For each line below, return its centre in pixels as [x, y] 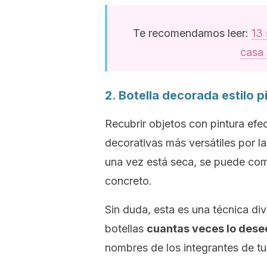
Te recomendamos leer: [192, 33]
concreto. [128, 181]
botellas [126, 229]
